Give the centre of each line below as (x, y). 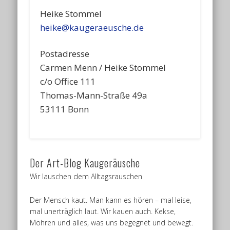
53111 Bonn (65, 109)
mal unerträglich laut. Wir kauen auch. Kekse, (103, 212)
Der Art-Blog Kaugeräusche (85, 163)
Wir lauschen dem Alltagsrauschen (86, 177)
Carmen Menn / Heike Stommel (103, 68)
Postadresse (65, 54)
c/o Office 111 (68, 82)
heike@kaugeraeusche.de (92, 28)
